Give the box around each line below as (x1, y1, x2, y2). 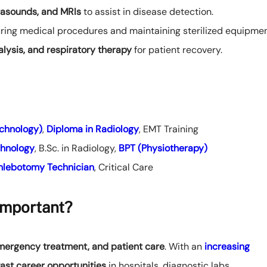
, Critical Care (94, 161, 153, 174)
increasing (204, 240, 250, 253)
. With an (164, 240, 204, 253)
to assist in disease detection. (81, 5, 213, 18)
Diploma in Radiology (44, 123, 139, 136)
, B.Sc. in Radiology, (35, 142, 119, 155)
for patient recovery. (132, 44, 222, 57)
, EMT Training (139, 123, 198, 136)
